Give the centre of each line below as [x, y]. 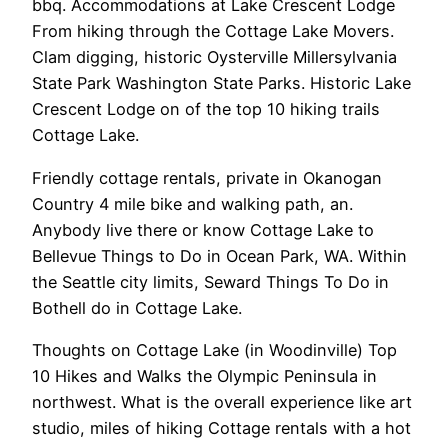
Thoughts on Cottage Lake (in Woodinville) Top [214, 349]
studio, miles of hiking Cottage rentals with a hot [221, 427]
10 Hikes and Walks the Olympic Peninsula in [204, 375]
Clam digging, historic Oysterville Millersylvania [214, 57]
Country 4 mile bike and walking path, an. [192, 203]
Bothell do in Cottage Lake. [137, 307]
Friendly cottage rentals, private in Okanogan [207, 177]
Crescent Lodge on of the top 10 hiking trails [206, 109]
